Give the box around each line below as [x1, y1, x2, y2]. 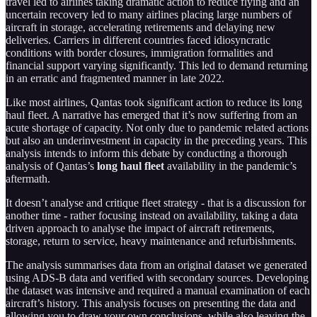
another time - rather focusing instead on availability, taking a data [6, 209, 298, 221]
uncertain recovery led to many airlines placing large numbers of [6, 8, 292, 21]
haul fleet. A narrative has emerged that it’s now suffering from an [6, 108, 297, 121]
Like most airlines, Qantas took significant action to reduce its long [6, 96, 302, 108]
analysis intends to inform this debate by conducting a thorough [6, 146, 287, 159]
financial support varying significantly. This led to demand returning [6, 59, 308, 71]
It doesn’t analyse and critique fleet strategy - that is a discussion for [6, 196, 306, 209]
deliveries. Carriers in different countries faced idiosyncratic [6, 33, 270, 46]
